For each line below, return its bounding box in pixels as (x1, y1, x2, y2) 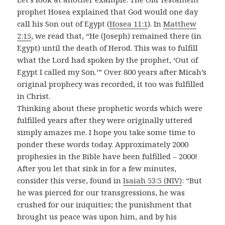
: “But (182, 175, 202, 186)
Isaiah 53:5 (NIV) (123, 175, 182, 186)
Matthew (163, 19, 197, 29)
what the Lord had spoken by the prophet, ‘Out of (17, 55, 198, 65)
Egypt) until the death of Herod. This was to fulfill (17, 43, 198, 53)
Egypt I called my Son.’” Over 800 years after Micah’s (17, 67, 207, 77)
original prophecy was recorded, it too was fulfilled (17, 79, 204, 89)
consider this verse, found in (17, 175, 124, 186)
